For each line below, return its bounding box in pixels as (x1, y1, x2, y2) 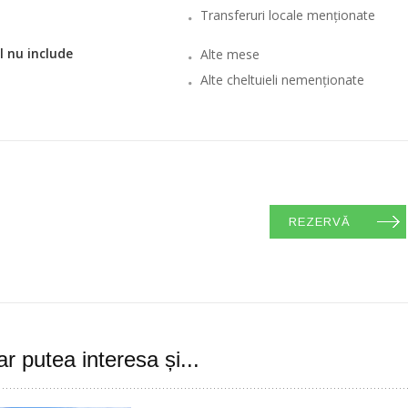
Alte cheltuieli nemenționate (199, 71, 364, 88)
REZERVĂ (288, 215, 351, 229)
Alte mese (199, 46, 260, 63)
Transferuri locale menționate (199, 6, 375, 24)
